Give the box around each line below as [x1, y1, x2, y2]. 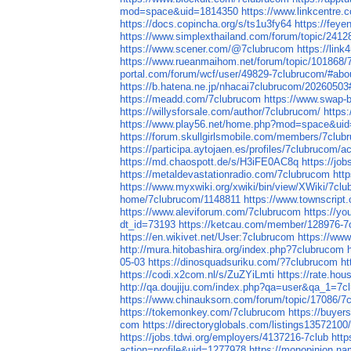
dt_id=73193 [120, 219, 176, 231]
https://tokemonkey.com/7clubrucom [120, 306, 286, 319]
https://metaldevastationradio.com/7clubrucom [120, 168, 331, 181]
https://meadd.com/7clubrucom [120, 93, 262, 106]
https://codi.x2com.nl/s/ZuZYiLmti [120, 269, 275, 281]
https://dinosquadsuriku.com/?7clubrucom [148, 256, 338, 269]
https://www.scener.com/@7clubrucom [120, 43, 295, 56]
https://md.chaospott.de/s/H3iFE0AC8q [120, 156, 299, 168]
